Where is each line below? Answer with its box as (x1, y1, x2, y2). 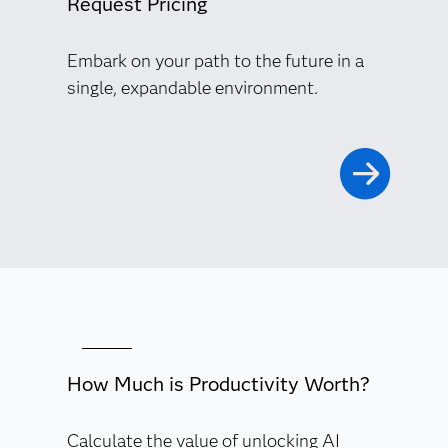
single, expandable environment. (66, 77, 318, 99)
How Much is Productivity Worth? (66, 372, 370, 396)
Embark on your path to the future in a (66, 50, 364, 72)
